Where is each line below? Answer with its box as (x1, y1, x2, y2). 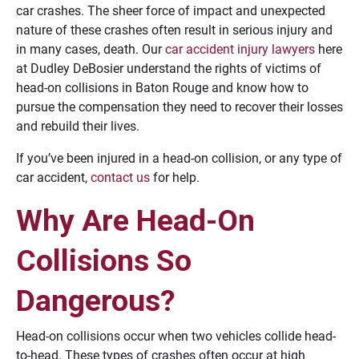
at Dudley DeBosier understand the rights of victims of (16, 61, 321, 76)
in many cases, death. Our (16, 42, 165, 57)
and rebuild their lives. (16, 119, 139, 134)
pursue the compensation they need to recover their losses (16, 99, 343, 115)
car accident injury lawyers (165, 42, 315, 57)
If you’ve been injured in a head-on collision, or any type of (16, 151, 342, 166)
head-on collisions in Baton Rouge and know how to (16, 80, 309, 95)
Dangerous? (16, 283, 175, 318)
